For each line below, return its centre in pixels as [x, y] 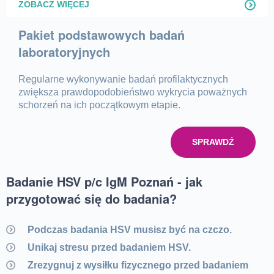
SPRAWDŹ [213, 142]
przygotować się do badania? [91, 199]
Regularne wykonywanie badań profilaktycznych [123, 80]
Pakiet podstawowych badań [102, 35]
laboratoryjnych [64, 52]
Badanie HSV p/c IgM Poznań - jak [104, 182]
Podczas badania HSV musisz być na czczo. [130, 230]
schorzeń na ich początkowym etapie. [99, 105]
